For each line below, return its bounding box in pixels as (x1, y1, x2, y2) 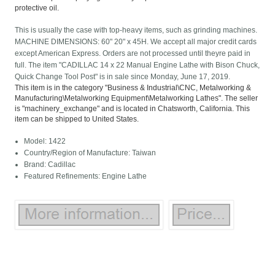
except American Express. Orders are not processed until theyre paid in (15, 49, 251, 58)
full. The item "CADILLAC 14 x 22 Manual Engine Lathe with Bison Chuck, (15, 61, 260, 70)
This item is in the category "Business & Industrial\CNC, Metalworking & (15, 83, 252, 93)
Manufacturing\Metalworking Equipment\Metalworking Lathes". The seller (15, 94, 258, 103)
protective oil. (15, 4, 60, 13)
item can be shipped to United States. (15, 115, 139, 124)
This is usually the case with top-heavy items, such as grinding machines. (15, 26, 258, 35)
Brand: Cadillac (24, 160, 76, 169)
